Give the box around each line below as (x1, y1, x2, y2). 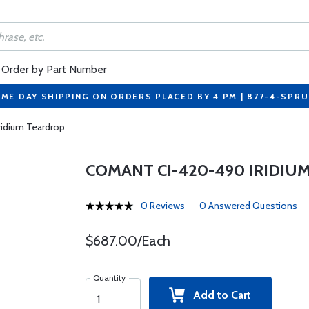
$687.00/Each (85, 232, 170, 249)
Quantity (92, 272, 126, 283)
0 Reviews (140, 199, 185, 212)
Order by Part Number (1, 63, 107, 76)
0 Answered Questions (199, 199, 297, 212)
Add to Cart (185, 288, 252, 301)
